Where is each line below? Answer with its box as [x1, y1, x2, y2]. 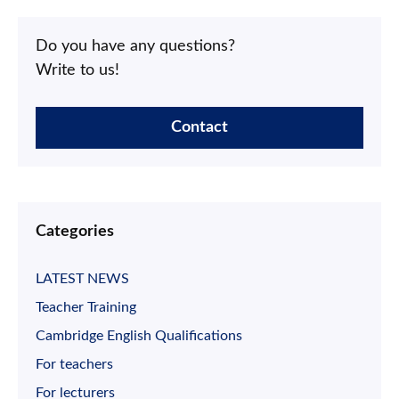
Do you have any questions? [36, 37, 235, 54]
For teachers [36, 356, 113, 371]
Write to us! [36, 61, 119, 78]
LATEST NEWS [36, 271, 129, 286]
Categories [36, 223, 114, 240]
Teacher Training [36, 299, 136, 314]
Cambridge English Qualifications [36, 328, 242, 343]
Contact [171, 118, 228, 135]
